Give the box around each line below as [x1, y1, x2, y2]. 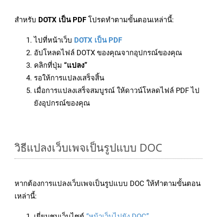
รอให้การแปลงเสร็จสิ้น [34, 74, 104, 83]
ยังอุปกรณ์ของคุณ [34, 99, 90, 108]
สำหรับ [15, 15, 38, 25]
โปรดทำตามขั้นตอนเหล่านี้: [86, 15, 174, 25]
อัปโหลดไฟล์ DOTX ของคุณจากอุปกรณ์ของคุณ [34, 48, 182, 58]
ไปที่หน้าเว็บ [34, 36, 74, 45]
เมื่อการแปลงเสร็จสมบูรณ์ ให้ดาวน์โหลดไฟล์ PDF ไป [34, 86, 200, 95]
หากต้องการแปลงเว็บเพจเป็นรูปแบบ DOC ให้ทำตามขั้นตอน [15, 179, 201, 188]
